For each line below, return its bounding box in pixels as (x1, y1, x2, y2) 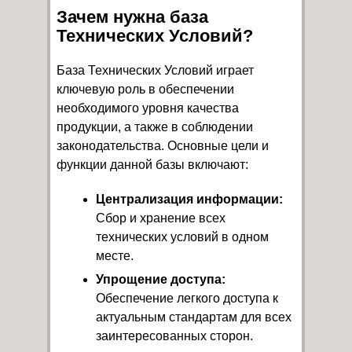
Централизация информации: (96, 192, 283, 206)
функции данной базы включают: (57, 158, 248, 171)
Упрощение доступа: (96, 273, 225, 286)
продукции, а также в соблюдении (57, 120, 253, 134)
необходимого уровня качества (57, 101, 239, 115)
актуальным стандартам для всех (96, 310, 291, 324)
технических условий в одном (96, 230, 269, 244)
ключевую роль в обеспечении (57, 82, 234, 96)
